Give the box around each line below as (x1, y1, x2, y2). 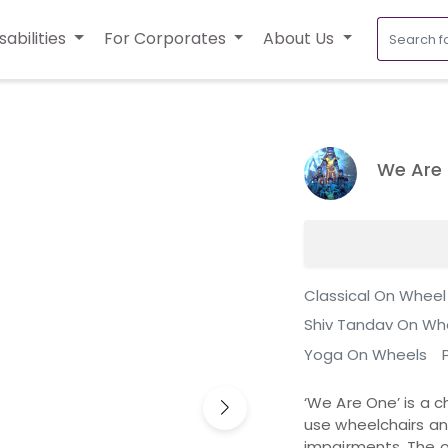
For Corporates (103, 27, 230, 51)
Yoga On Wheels (304, 343, 427, 365)
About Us (263, 27, 339, 51)
